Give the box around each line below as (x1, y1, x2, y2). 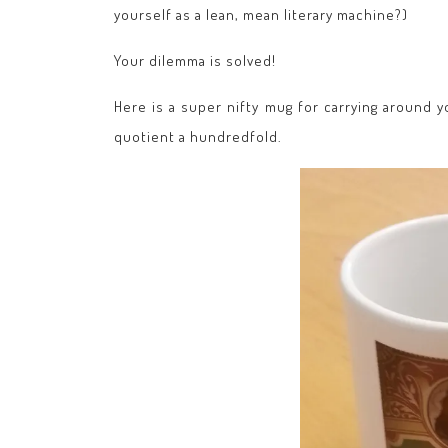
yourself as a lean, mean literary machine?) (114, 5, 408, 24)
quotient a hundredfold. (114, 127, 282, 146)
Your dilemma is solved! (114, 51, 276, 70)
